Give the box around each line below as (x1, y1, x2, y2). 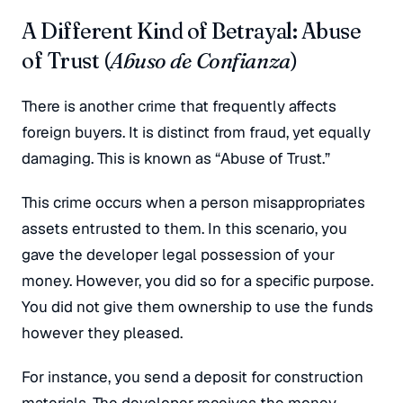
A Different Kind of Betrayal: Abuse (22, 18, 362, 44)
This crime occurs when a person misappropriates (22, 193, 365, 212)
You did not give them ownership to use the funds (22, 297, 373, 317)
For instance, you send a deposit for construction (22, 367, 363, 387)
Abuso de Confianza (110, 48, 291, 74)
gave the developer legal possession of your (22, 245, 335, 264)
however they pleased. (22, 323, 183, 343)
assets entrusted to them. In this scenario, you (22, 219, 347, 238)
